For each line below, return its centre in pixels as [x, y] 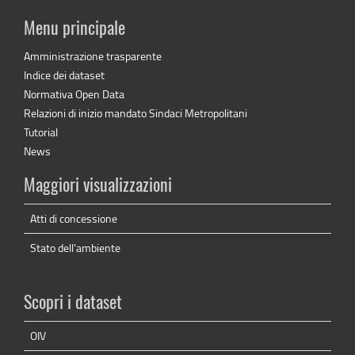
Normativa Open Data [74, 94]
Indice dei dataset [64, 75]
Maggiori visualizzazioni [98, 187]
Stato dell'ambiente [75, 248]
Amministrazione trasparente [93, 56]
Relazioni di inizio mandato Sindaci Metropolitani [136, 113]
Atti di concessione [74, 219]
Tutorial [41, 132]
